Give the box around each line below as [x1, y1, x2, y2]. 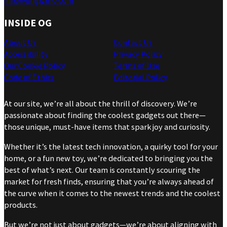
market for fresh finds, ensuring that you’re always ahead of [4, 176, 214, 186]
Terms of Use [113, 60, 160, 71]
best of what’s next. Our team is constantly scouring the [4, 164, 200, 175]
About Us [4, 37, 36, 48]
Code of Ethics [4, 72, 54, 83]
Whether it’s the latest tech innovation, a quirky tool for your [4, 141, 218, 152]
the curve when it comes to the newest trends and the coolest [4, 187, 220, 198]
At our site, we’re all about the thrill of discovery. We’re [4, 98, 197, 108]
